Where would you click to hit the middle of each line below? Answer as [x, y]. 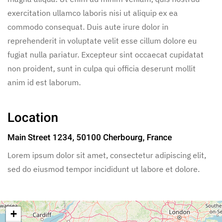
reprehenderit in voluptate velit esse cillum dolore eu [102, 41]
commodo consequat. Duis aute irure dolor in [88, 27]
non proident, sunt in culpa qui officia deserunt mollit [102, 69]
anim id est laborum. [44, 83]
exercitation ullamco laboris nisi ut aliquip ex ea [93, 13]
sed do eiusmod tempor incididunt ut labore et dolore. [104, 169]
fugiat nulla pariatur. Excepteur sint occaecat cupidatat [106, 55]
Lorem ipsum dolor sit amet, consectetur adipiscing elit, [107, 155]
